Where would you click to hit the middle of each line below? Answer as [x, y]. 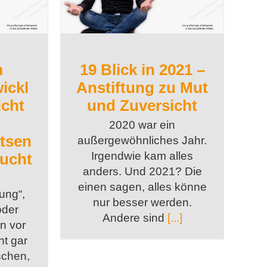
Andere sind [133, 218]
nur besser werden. [142, 203]
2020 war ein [142, 125]
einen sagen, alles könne [142, 187]
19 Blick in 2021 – [142, 70]
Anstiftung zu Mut [142, 88]
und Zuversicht [142, 106]
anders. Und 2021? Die [142, 172]
